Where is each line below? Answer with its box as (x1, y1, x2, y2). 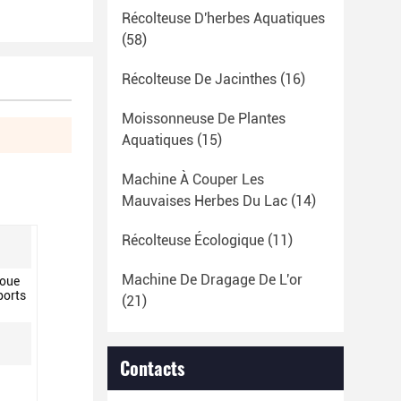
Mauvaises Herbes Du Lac (122, 192, 287, 209)
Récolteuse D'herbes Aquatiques (122, 10, 325, 27)
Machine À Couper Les (122, 171, 264, 188)
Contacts (120, 354, 184, 381)
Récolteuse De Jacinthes (122, 71, 277, 88)
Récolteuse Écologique (122, 232, 264, 249)
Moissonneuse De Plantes (122, 110, 286, 127)
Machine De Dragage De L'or (122, 271, 303, 288)
